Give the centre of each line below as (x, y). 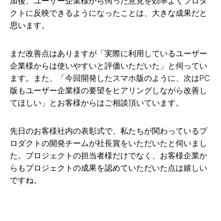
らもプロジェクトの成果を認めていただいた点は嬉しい (109, 167)
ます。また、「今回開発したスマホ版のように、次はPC (110, 78)
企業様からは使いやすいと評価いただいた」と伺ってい (109, 65)
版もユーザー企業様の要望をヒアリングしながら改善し (109, 90)
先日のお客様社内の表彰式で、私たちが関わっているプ (109, 130)
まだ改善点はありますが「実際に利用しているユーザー (109, 53)
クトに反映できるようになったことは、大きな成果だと (109, 13)
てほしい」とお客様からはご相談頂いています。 (97, 102)
